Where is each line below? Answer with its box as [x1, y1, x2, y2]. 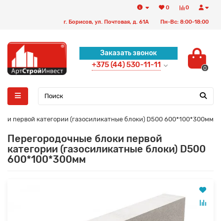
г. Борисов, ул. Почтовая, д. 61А [64, 19, 149, 25]
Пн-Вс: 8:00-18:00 [160, 19, 209, 25]
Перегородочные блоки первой [7, 133, 162, 145]
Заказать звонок [100, 49, 157, 57]
